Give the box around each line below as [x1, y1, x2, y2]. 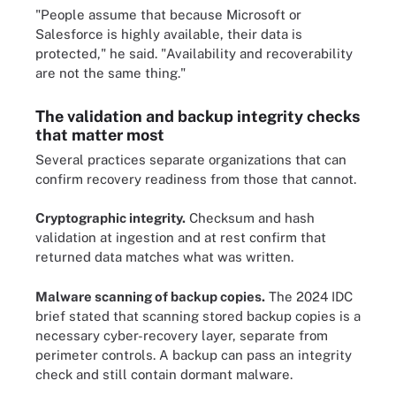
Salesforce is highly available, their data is [35, 26, 302, 42]
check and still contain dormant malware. [35, 366, 293, 382]
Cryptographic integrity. [35, 210, 186, 225]
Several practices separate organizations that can [35, 151, 346, 167]
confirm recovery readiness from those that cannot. [35, 171, 356, 187]
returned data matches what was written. [35, 249, 293, 264]
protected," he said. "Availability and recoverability [35, 45, 353, 61]
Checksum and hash [186, 210, 315, 225]
